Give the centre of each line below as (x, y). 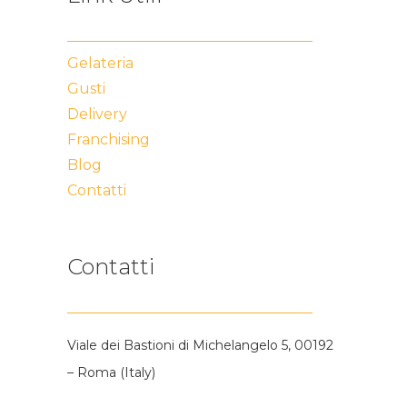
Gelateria (100, 63)
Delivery (97, 114)
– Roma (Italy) (111, 372)
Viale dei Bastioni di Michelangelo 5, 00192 (200, 345)
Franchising (109, 139)
